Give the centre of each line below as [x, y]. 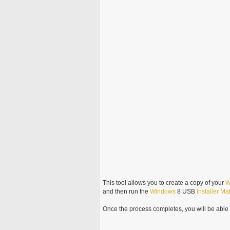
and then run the [126, 191]
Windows [162, 191]
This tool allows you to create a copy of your [164, 183]
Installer [207, 191]
